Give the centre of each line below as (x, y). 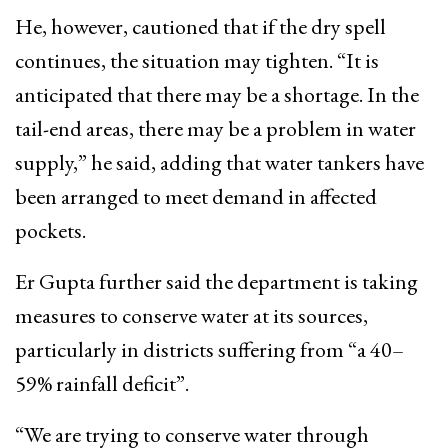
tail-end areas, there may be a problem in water (215, 129)
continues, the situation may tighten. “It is (197, 61)
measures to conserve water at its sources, (191, 316)
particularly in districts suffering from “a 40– (209, 350)
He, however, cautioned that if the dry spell (200, 27)
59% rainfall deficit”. (102, 384)
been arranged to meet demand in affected (196, 197)
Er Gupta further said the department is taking (216, 282)
